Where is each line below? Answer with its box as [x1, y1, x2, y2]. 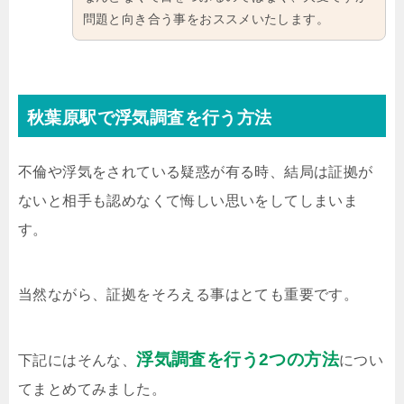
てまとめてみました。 [18, 381, 166, 398]
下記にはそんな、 [18, 353, 137, 369]
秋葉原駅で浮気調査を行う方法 [27, 108, 272, 128]
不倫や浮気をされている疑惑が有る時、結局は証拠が [18, 164, 373, 180]
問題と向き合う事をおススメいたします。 [82, 11, 330, 26]
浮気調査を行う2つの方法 [136, 350, 340, 370]
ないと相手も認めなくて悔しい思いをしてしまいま [18, 193, 359, 209]
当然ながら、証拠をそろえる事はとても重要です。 [18, 287, 359, 303]
